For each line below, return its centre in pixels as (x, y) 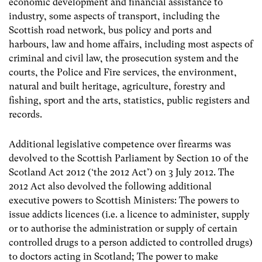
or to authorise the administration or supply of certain (123, 228)
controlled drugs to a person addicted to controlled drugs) (131, 242)
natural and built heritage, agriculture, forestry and (117, 86)
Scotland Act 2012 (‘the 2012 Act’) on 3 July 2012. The (122, 172)
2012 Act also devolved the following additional (110, 186)
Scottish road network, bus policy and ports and (110, 30)
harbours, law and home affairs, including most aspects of (131, 44)
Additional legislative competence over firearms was (120, 144)
